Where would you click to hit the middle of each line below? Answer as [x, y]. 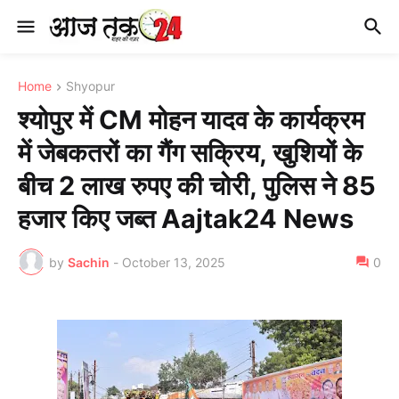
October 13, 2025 [174, 262]
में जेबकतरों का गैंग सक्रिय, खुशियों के [190, 153]
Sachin [89, 262]
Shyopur [90, 86]
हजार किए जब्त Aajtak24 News [186, 219]
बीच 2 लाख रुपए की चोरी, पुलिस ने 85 [197, 186]
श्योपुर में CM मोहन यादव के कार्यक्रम [191, 120]
